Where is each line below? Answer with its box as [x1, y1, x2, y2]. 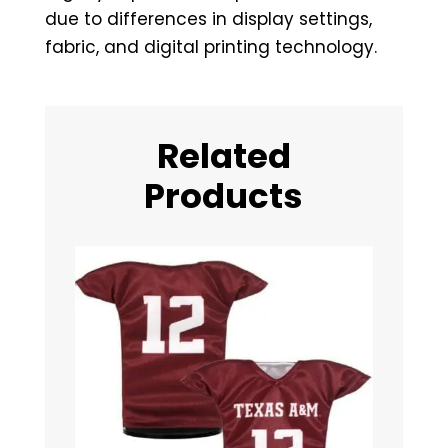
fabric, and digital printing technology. [44, 35, 377, 59]
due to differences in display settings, [44, 7, 372, 31]
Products [144, 172, 304, 220]
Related [156, 132, 291, 180]
